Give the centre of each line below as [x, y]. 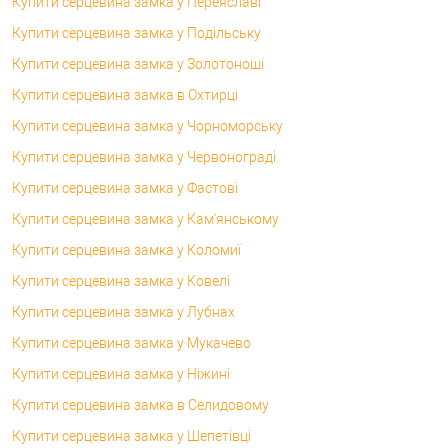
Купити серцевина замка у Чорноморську [147, 125]
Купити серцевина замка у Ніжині [121, 373]
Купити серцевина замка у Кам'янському [145, 218]
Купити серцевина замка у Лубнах [123, 311]
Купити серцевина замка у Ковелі [121, 280]
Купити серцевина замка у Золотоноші [138, 63]
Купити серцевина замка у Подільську [136, 32]
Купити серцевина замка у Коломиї [126, 249]
